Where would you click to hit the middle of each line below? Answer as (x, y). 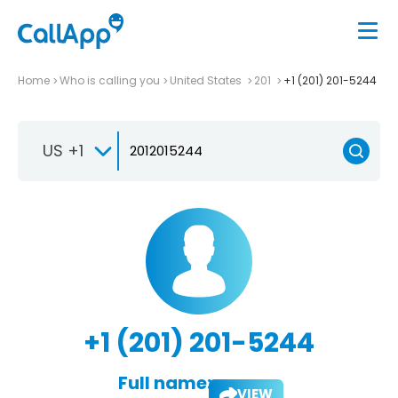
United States (207, 80)
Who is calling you (110, 80)
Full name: (164, 382)
